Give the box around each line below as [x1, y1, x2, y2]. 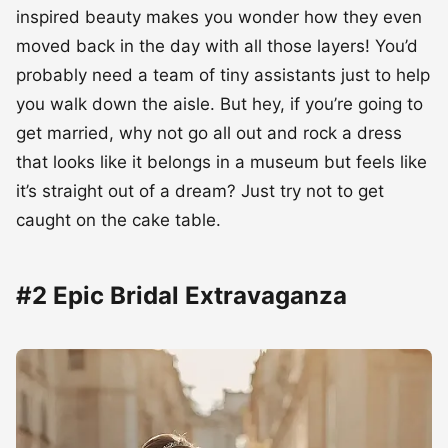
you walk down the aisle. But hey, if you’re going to [16, 94, 423, 115]
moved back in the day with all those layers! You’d [16, 36, 418, 57]
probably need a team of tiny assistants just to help [16, 65, 430, 86]
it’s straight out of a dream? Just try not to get [16, 181, 384, 202]
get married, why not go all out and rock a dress [16, 123, 402, 144]
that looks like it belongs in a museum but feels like [16, 152, 427, 173]
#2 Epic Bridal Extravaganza [16, 281, 347, 311]
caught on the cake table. [16, 210, 221, 231]
